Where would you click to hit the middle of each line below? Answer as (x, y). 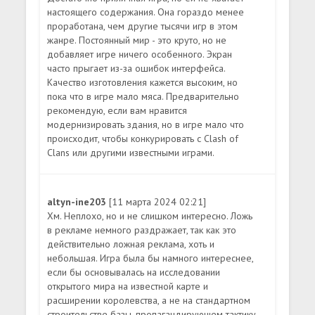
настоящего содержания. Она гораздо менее (146, 12)
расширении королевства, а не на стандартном (149, 300)
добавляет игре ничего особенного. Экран (140, 54)
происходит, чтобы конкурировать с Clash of (143, 138)
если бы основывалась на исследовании (134, 272)
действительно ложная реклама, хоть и (131, 244)
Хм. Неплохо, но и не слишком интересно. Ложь (150, 216)
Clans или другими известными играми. (131, 152)
